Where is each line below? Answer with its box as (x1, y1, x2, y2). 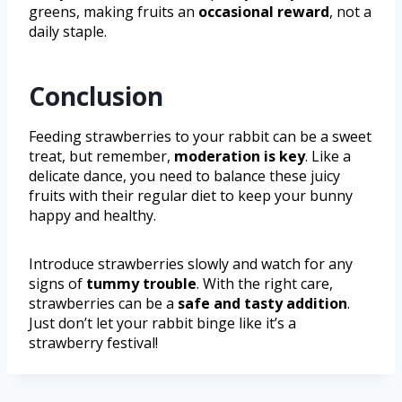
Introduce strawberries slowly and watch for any (29, 253, 353, 274)
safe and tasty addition (178, 293, 347, 313)
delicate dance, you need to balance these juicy (29, 165, 340, 186)
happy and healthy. (29, 205, 156, 225)
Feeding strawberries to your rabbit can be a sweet (29, 126, 371, 146)
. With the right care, (197, 273, 333, 293)
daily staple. (29, 21, 107, 41)
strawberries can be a (29, 293, 178, 313)
